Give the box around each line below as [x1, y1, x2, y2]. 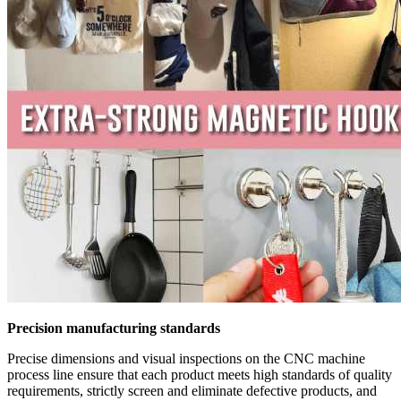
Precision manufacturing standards [7, 320, 220, 337]
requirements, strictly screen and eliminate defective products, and [7, 383, 377, 399]
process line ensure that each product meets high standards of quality [7, 367, 392, 383]
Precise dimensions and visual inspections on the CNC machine [7, 351, 365, 367]
